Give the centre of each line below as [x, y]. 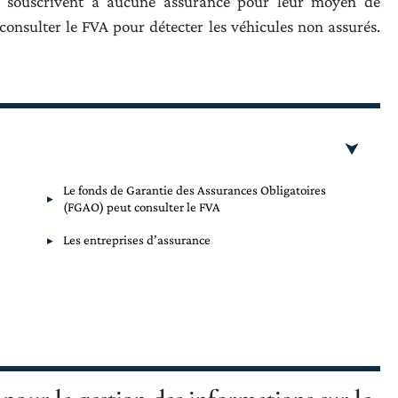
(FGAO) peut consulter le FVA [142, 207]
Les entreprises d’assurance [137, 240]
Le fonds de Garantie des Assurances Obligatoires [195, 190]
